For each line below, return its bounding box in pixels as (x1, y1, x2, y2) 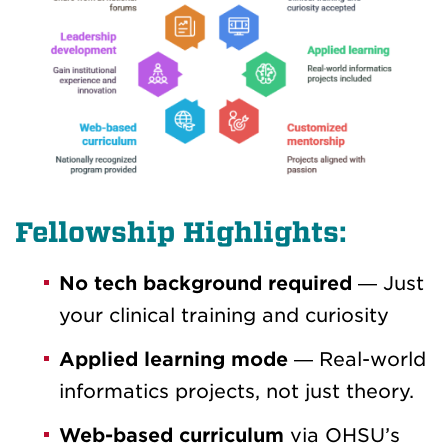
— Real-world (294, 347, 426, 371)
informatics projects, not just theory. (59, 379, 414, 403)
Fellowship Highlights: (15, 215, 346, 249)
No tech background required (59, 271, 352, 295)
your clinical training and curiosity (59, 303, 389, 327)
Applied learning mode (59, 347, 288, 371)
